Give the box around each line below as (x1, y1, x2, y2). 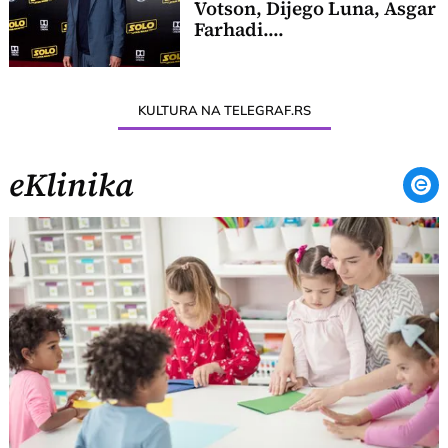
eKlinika (9, 162, 135, 207)
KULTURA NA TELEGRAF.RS (137, 101, 311, 118)
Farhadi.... (193, 17, 284, 43)
